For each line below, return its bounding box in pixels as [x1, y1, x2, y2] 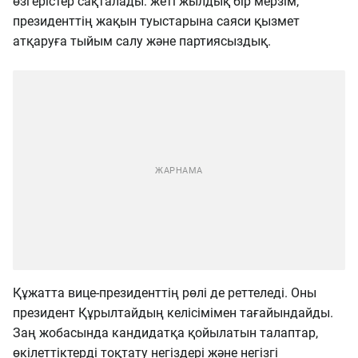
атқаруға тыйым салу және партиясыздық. [13, 34, 271, 49]
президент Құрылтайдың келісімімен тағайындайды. [13, 305, 333, 320]
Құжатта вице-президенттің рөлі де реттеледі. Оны [13, 285, 316, 300]
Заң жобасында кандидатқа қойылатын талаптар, [13, 325, 318, 340]
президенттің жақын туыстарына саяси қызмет [13, 14, 300, 29]
